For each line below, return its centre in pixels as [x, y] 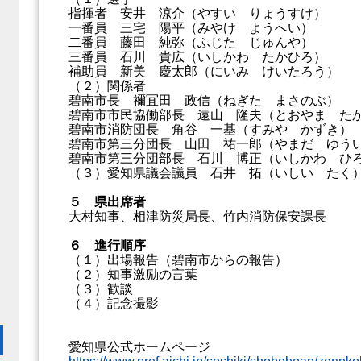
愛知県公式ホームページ [139, 347]
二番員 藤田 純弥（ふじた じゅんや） [191, 42]
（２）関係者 [107, 86]
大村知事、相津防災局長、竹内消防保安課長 [197, 216]
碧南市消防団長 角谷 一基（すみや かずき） [210, 129]
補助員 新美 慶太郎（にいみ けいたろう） [204, 71]
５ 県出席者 [107, 202]
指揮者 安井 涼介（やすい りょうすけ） [197, 13]
